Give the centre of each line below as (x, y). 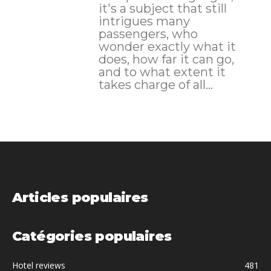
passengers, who (148, 34)
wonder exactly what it (167, 47)
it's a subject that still (162, 9)
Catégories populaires (92, 237)
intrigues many (144, 21)
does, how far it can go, (166, 60)
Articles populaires (80, 198)
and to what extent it (162, 72)
